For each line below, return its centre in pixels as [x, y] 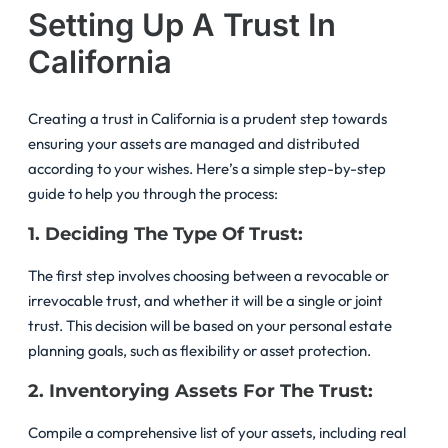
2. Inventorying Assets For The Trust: [203, 390]
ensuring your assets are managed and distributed [194, 143]
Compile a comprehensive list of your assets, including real [217, 432]
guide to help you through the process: [153, 193]
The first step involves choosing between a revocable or [208, 275]
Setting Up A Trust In [182, 25]
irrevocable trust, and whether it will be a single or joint [205, 300]
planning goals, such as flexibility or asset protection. [199, 350]
